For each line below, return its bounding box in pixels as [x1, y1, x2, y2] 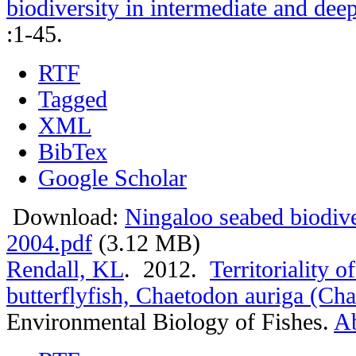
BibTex [38, 138, 107, 164]
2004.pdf [6, 230, 92, 256]
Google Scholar [38, 164, 187, 191]
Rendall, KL [6, 256, 124, 282]
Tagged [38, 86, 107, 112]
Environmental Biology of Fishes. [6, 308, 334, 335]
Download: [6, 203, 125, 230]
